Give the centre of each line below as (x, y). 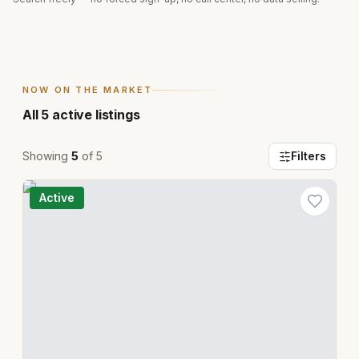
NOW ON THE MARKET (88, 90)
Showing (47, 156)
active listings (95, 115)
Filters (309, 156)
